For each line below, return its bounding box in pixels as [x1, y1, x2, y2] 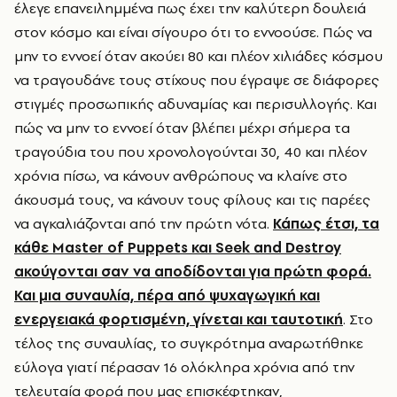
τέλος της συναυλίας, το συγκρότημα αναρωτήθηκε [14, 333, 363, 354]
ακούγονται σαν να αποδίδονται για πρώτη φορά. [14, 261, 371, 282]
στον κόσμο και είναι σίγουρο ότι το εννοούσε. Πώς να [14, 22, 372, 43]
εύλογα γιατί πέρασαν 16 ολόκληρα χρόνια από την [14, 357, 354, 378]
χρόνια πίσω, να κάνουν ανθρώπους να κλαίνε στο [14, 166, 347, 186]
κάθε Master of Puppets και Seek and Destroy [14, 237, 341, 258]
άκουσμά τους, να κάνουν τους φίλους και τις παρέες [14, 190, 370, 210]
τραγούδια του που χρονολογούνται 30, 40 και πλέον [14, 142, 367, 162]
